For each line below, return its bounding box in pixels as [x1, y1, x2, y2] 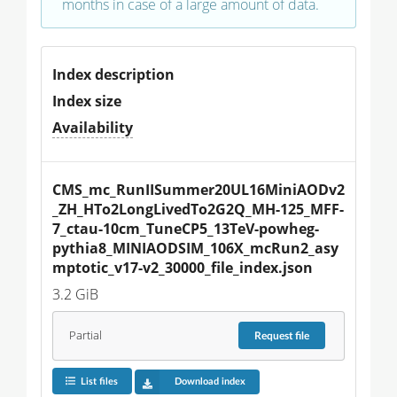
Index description [52, 64, 175, 84]
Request [254, 330, 296, 341]
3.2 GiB [52, 284, 98, 304]
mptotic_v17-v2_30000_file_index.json [52, 257, 313, 277]
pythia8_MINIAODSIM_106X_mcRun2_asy [52, 237, 339, 258]
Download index [174, 377, 245, 387]
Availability [52, 117, 133, 137]
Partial [68, 328, 102, 344]
